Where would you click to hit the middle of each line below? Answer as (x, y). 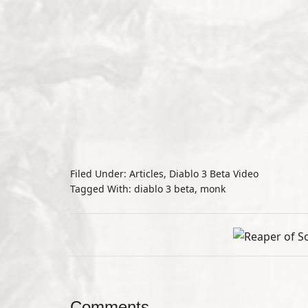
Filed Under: (100, 174)
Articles (146, 174)
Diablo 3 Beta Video (214, 174)
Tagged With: (102, 189)
